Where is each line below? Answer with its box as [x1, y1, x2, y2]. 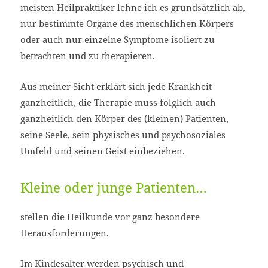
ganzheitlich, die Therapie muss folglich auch [20, 96, 217, 109]
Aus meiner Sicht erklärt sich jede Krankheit [20, 80, 212, 93]
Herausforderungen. [20, 226, 109, 239]
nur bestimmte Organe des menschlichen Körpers [20, 17, 234, 30]
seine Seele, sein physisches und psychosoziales [20, 129, 226, 141]
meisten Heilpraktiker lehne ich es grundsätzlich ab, [20, 1, 246, 14]
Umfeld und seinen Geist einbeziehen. [20, 145, 185, 157]
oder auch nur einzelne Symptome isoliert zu [20, 33, 215, 46]
